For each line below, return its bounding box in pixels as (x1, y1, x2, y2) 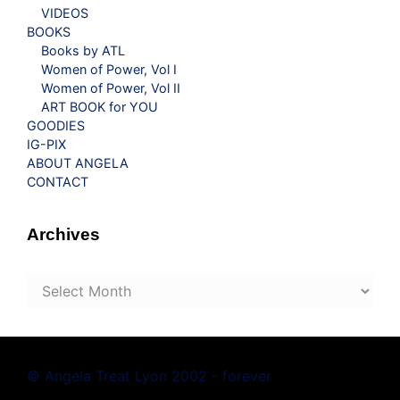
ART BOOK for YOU (41, 98, 158, 114)
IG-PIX (27, 136, 66, 152)
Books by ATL (41, 42, 125, 58)
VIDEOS (41, 4, 88, 21)
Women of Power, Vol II (41, 79, 180, 96)
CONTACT (27, 173, 88, 189)
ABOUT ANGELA (27, 154, 129, 171)
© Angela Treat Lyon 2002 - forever (27, 366, 271, 385)
